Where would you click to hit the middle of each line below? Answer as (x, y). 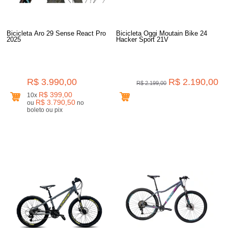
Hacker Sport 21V (142, 39)
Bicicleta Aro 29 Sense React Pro (56, 33)
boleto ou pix (59, 110)
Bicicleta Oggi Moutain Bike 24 (162, 33)
